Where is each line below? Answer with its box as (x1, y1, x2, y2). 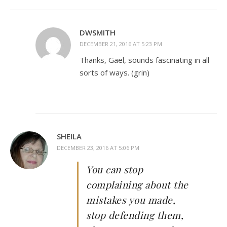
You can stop (86, 163, 143, 176)
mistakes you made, (86, 193, 175, 206)
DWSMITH (80, 27, 116, 37)
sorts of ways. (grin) (80, 67, 149, 78)
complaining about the (86, 178, 188, 191)
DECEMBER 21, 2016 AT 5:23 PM (80, 40, 162, 48)
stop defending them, (86, 208, 183, 221)
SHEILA (57, 131, 82, 141)
